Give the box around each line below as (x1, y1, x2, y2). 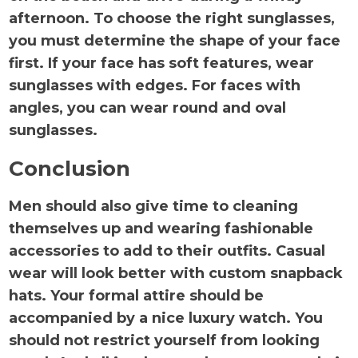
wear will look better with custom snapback (9, 265, 344, 283)
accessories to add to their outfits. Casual (9, 242, 326, 261)
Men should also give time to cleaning (9, 197, 299, 216)
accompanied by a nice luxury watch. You (9, 309, 324, 328)
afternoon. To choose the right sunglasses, (9, 10, 336, 28)
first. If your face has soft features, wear (9, 54, 315, 73)
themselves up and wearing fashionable (9, 220, 314, 238)
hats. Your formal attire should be (9, 287, 265, 305)
